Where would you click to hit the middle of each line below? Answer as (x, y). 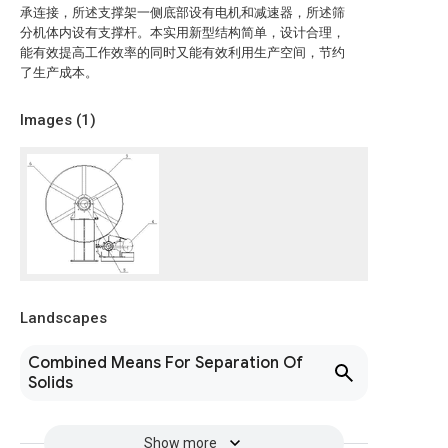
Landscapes (63, 318)
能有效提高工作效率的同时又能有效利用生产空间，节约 (182, 52)
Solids (50, 383)
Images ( (50, 120)
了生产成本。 (59, 72)
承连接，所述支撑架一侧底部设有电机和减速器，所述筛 (182, 12)
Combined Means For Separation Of (165, 363)
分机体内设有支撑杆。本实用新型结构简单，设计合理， (182, 32)
